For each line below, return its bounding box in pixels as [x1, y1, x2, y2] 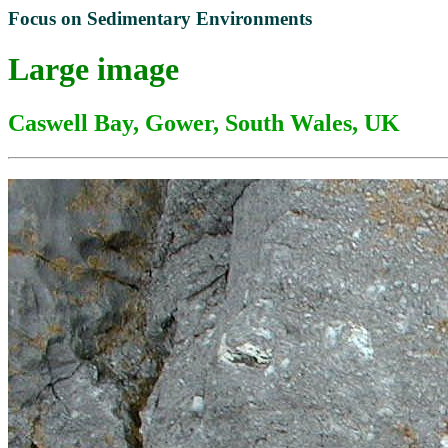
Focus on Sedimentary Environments [8, 8, 312, 29]
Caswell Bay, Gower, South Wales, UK [8, 109, 400, 136]
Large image [8, 51, 179, 88]
